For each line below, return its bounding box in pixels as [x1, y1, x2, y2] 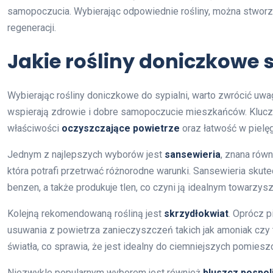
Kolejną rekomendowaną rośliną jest [7, 208, 164, 220]
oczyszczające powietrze [62, 122, 180, 135]
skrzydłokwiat [164, 208, 229, 220]
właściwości [7, 122, 62, 135]
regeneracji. [7, 22, 56, 34]
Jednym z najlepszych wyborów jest [7, 149, 165, 161]
